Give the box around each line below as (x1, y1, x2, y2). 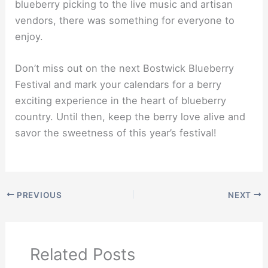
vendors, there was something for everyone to (15, 14, 235, 26)
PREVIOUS (14, 190, 62, 200)
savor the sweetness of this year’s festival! (15, 126, 217, 139)
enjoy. (15, 30, 44, 42)
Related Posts (29, 244, 135, 265)
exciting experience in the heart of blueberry (15, 94, 227, 106)
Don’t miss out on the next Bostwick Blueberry (15, 62, 234, 74)
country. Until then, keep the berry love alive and (15, 110, 246, 123)
